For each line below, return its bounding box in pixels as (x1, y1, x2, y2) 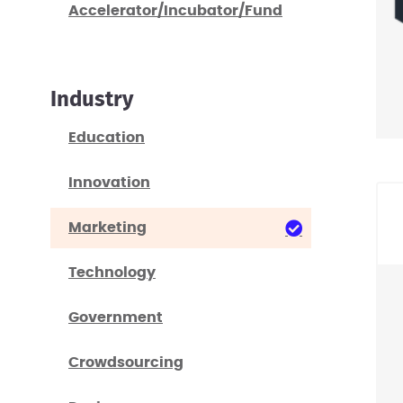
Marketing (68, 220, 147, 235)
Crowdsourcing (68, 355, 184, 370)
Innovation (68, 175, 150, 190)
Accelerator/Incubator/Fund (68, 4, 282, 18)
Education (68, 130, 145, 145)
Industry (50, 89, 133, 111)
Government (68, 310, 163, 325)
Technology (68, 265, 156, 280)
